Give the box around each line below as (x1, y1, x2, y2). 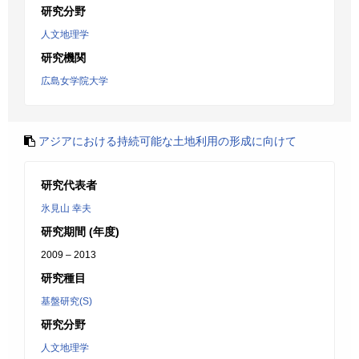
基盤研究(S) (41, 296, 92, 307)
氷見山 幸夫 (41, 203, 91, 214)
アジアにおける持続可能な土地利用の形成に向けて (38, 135, 296, 147)
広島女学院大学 (41, 75, 108, 87)
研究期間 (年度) (41, 225, 119, 238)
